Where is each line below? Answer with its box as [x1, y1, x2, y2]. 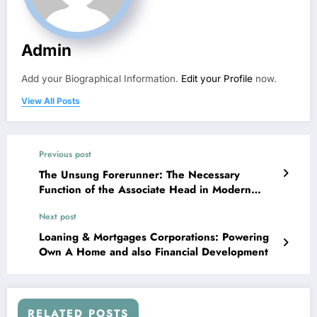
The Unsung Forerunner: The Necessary [39, 166, 240, 183]
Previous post [39, 147, 91, 161]
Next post [39, 209, 76, 223]
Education [39, 196, 88, 212]
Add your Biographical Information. [21, 72, 181, 84]
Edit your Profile [181, 72, 253, 84]
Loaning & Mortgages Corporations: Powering [39, 229, 269, 245]
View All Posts [21, 95, 80, 106]
